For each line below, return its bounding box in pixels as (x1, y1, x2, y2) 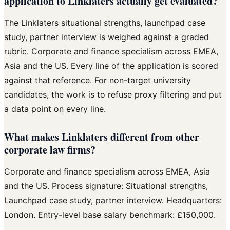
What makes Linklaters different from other (4, 129, 199, 145)
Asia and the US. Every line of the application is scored (4, 61, 218, 71)
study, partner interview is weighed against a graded (4, 32, 209, 43)
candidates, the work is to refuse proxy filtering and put (4, 89, 222, 100)
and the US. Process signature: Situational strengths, (4, 181, 208, 191)
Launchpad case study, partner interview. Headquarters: (4, 195, 222, 206)
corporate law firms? (4, 142, 95, 158)
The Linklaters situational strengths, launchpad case (4, 17, 205, 28)
